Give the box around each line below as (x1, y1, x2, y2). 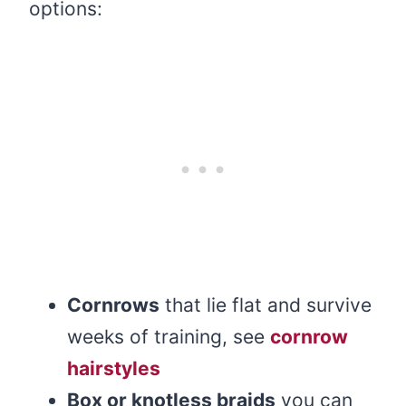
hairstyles (67, 357, 160, 381)
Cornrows (67, 294, 159, 317)
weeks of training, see (67, 325, 270, 349)
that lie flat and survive (159, 294, 372, 317)
